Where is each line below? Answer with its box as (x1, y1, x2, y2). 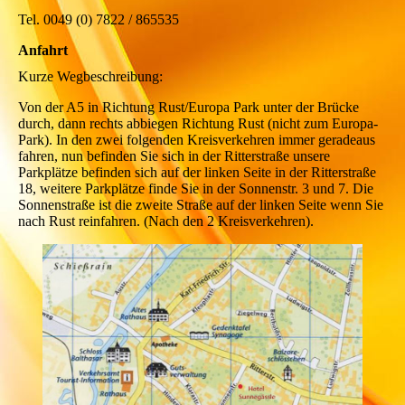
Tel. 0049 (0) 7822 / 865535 (18, 11, 179, 27)
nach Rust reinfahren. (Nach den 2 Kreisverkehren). (18, 213, 317, 230)
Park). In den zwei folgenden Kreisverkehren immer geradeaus (18, 132, 375, 148)
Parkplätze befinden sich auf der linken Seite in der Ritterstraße (18, 165, 376, 181)
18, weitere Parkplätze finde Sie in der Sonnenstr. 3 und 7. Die (18, 181, 373, 197)
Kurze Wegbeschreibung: (18, 69, 163, 85)
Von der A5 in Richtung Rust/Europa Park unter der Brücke (18, 99, 359, 116)
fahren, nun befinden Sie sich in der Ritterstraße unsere (18, 148, 330, 165)
